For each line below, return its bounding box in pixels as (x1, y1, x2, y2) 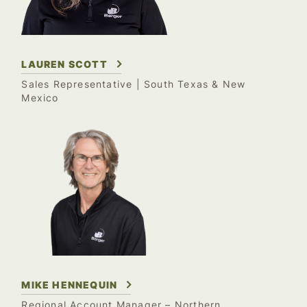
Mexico (21, 92, 59, 103)
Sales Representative (21, 78, 133, 90)
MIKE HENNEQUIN (21, 279, 118, 291)
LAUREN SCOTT (21, 58, 108, 70)
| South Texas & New (132, 78, 246, 90)
